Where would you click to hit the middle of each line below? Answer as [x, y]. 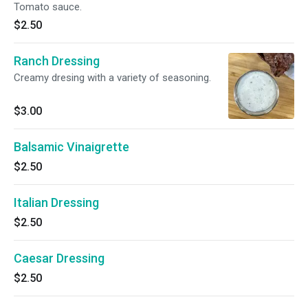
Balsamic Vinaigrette [71, 147]
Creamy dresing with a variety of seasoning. [112, 78]
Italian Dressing [56, 202]
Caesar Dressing [59, 258]
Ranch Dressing [57, 61]
